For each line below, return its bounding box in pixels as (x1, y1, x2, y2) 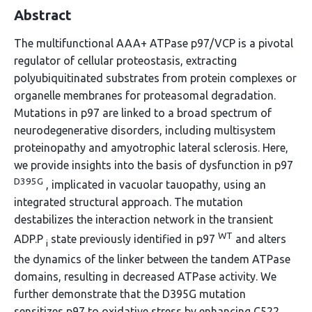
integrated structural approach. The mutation (14, 196, 243, 209)
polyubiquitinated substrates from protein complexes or (14, 72, 297, 84)
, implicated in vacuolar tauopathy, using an (43, 178, 266, 192)
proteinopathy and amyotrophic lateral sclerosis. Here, (14, 141, 288, 154)
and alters (233, 233, 286, 246)
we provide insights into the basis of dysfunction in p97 (14, 159, 293, 171)
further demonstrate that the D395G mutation (14, 287, 246, 300)
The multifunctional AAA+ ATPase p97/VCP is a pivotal (14, 37, 293, 49)
